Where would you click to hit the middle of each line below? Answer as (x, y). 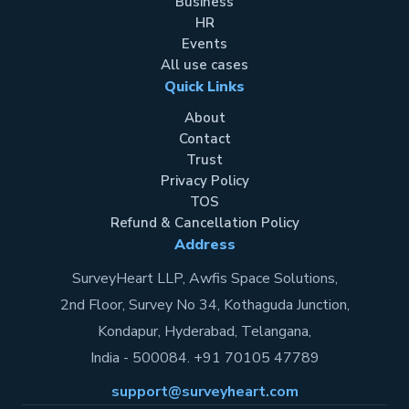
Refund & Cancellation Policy (204, 223)
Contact (204, 139)
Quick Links (204, 87)
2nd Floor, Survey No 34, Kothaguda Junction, (204, 305)
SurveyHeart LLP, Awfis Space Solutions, (204, 278)
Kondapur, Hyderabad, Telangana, (204, 331)
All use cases (204, 65)
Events (204, 44)
